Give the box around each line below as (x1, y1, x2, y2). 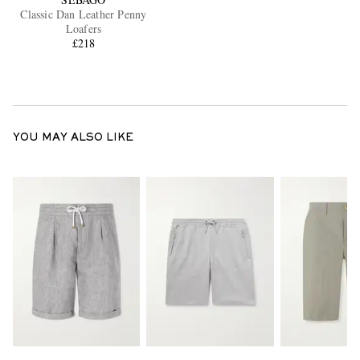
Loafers (65, 21, 102, 37)
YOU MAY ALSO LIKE (13, 133, 133, 144)
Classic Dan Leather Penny (20, 6, 147, 22)
